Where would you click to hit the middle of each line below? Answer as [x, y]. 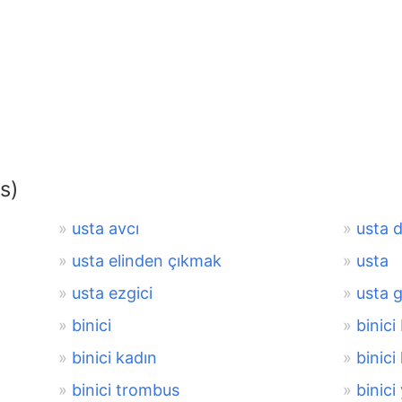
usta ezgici [112, 293]
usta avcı [105, 228]
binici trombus [125, 389]
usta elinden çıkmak [146, 260]
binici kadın [114, 357]
